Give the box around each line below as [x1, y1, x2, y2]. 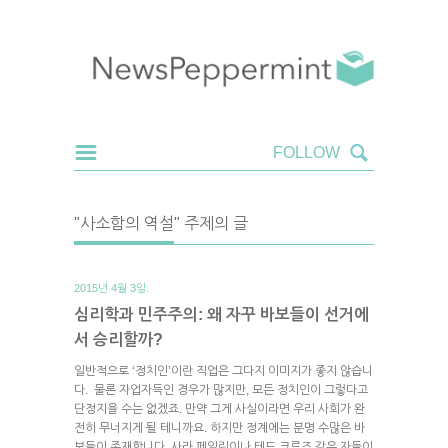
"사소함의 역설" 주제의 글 [74, 214, 248, 232]
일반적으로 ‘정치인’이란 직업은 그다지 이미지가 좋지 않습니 [74, 363, 373, 378]
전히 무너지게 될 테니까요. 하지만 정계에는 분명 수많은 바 [74, 420, 365, 435]
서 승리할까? [74, 330, 163, 348]
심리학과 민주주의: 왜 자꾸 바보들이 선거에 [74, 305, 369, 323]
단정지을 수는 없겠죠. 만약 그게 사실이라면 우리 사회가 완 [74, 401, 365, 416]
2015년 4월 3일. [74, 281, 149, 294]
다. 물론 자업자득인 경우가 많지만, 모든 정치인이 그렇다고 [74, 382, 368, 397]
